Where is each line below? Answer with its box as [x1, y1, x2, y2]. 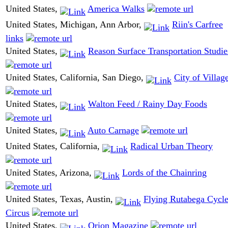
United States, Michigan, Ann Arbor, [6, 19, 144, 30]
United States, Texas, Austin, [6, 194, 116, 205]
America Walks [88, 4, 145, 14]
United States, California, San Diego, [6, 72, 146, 83]
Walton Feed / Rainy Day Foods [88, 99, 207, 109]
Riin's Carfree [172, 19, 223, 30]
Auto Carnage [88, 125, 139, 136]
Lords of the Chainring [122, 167, 207, 178]
